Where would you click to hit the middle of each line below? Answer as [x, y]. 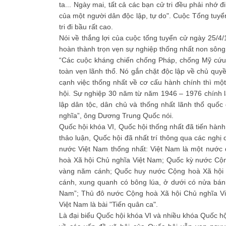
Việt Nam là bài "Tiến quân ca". [108, 204]
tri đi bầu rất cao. [86, 27]
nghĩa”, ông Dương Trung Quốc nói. [116, 116]
